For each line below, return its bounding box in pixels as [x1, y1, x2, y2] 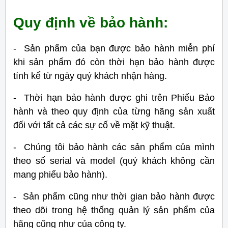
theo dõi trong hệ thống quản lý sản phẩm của [13, 205, 215, 215]
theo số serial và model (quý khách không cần [13, 155, 215, 166]
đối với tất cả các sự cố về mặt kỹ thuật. [13, 120, 175, 130]
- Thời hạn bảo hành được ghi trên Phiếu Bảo [13, 92, 215, 103]
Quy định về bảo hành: [13, 14, 168, 31]
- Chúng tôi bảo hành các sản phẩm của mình [13, 141, 215, 152]
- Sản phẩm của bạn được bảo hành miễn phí [13, 43, 215, 53]
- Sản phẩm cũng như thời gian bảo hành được [13, 191, 215, 202]
